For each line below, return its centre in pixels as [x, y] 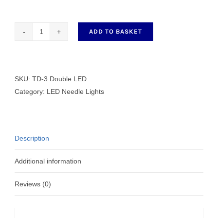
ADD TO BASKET [116, 31]
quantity [53, 88]
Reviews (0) [33, 184]
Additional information [48, 161]
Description [32, 138]
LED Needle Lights [75, 91]
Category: [31, 91]
